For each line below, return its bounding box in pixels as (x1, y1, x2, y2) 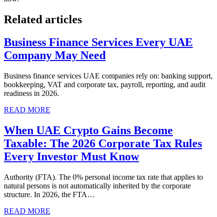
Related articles (4, 13, 82, 26)
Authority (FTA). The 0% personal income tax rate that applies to (4, 172, 203, 181)
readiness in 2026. (4, 89, 59, 97)
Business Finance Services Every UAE (4, 35, 193, 48)
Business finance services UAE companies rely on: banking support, (4, 71, 213, 80)
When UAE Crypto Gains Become (4, 124, 173, 137)
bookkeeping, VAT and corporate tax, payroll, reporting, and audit (4, 80, 205, 89)
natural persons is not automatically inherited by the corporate (4, 181, 191, 190)
